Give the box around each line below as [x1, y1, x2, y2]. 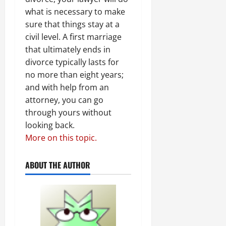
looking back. [25, 119, 75, 131]
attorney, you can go [25, 94, 103, 105]
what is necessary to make [25, 6, 125, 17]
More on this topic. [25, 132, 97, 143]
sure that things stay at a [25, 18, 120, 30]
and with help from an [25, 81, 109, 93]
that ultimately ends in [25, 43, 110, 55]
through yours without [25, 106, 111, 118]
